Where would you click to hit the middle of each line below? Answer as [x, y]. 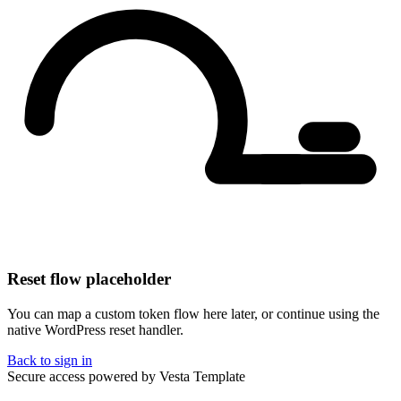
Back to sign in [50, 361]
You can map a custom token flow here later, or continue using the [193, 314]
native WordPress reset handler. [95, 330]
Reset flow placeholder [89, 279]
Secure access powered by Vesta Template [126, 377]
